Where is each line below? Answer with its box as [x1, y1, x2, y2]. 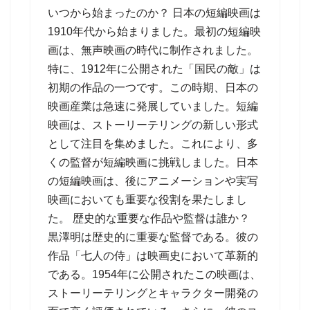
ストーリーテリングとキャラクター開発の [48, 287, 258, 299]
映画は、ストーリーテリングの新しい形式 [48, 119, 258, 131]
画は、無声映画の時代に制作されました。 [48, 44, 258, 56]
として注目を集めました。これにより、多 [48, 138, 258, 149]
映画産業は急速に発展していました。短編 [48, 100, 258, 112]
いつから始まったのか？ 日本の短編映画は [48, 7, 261, 19]
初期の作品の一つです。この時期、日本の [48, 82, 258, 93]
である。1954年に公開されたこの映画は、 [48, 268, 261, 280]
